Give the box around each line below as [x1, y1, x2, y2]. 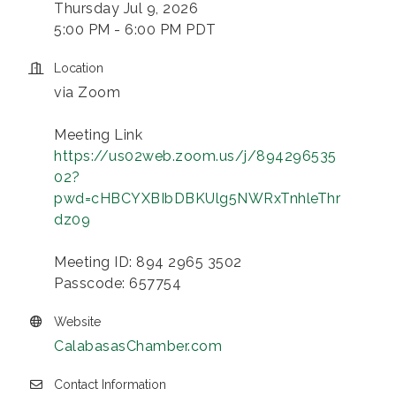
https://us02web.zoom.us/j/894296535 [54, 147, 337, 164]
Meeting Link [54, 126, 142, 143]
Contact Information [54, 377, 166, 392]
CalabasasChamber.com [54, 337, 222, 354]
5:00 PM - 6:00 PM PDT [54, 20, 217, 38]
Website [54, 314, 101, 329]
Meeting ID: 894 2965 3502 [54, 253, 242, 270]
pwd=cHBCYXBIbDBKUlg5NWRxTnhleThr [54, 189, 340, 207]
